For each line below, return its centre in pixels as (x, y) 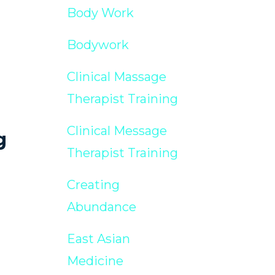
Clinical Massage (116, 76)
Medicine (95, 261)
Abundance (101, 207)
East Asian (98, 238)
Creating (93, 184)
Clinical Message (117, 130)
